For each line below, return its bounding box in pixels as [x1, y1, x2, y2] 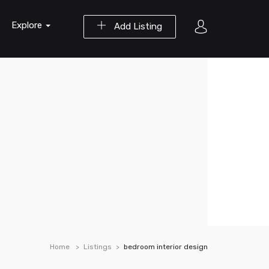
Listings [83, 243, 112, 251]
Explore [11, 20, 44, 31]
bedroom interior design [124, 243, 208, 251]
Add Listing [112, 21, 162, 32]
